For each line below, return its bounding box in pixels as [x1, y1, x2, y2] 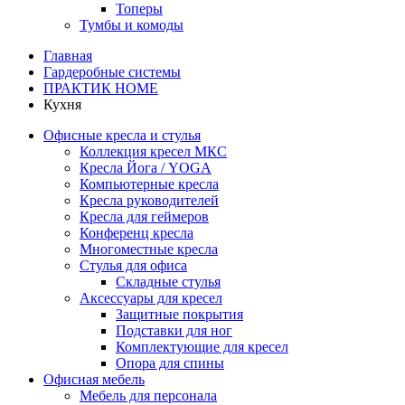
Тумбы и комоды [80, 17, 184, 33]
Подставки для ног [116, 323, 232, 338]
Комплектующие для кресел [116, 339, 288, 354]
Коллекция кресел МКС [80, 144, 227, 159]
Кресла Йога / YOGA [80, 160, 212, 175]
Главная [43, 48, 92, 63]
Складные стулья [116, 274, 221, 289]
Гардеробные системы [43, 64, 181, 80]
